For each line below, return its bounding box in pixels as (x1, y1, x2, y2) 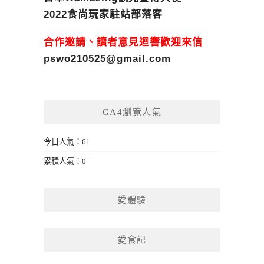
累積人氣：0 (44, 157, 86, 166)
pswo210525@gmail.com (44, 52, 171, 64)
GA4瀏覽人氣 (102, 107, 162, 117)
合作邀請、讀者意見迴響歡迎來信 (44, 36, 203, 48)
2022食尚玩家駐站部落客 (44, 9, 163, 21)
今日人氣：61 (44, 137, 90, 146)
